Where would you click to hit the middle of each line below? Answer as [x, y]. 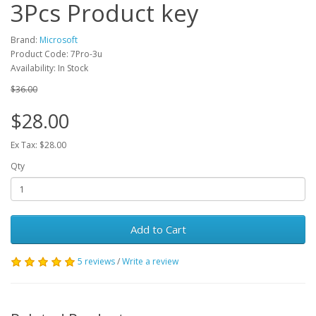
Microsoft [59, 40]
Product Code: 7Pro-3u [56, 54]
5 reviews [96, 261]
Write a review [150, 261]
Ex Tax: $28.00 [38, 145]
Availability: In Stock [49, 68]
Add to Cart [158, 229]
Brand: [25, 40]
